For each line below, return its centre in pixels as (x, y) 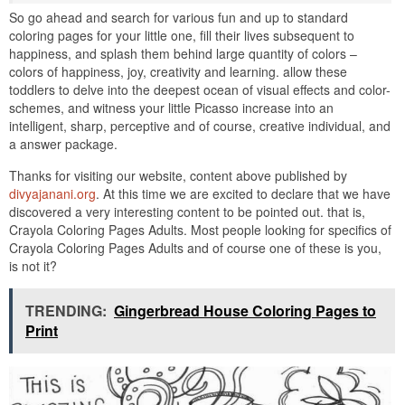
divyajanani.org (52, 193)
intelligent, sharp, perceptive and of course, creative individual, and (200, 125)
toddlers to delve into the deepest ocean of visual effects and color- (200, 89)
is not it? (33, 265)
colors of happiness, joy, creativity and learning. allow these (178, 71)
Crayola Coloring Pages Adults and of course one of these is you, (195, 247)
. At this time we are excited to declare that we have (243, 193)
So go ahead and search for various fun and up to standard (179, 17)
